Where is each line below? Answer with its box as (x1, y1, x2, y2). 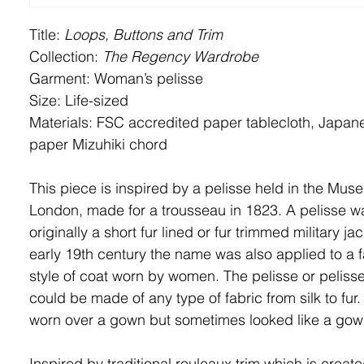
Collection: (28, 47, 98, 66)
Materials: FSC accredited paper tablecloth (28, 113, 310, 132)
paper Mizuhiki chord (28, 135, 167, 154)
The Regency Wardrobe (97, 47, 258, 66)
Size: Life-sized (28, 91, 128, 110)
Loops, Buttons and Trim (63, 25, 223, 44)
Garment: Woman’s (28, 69, 157, 88)
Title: (28, 25, 64, 44)
